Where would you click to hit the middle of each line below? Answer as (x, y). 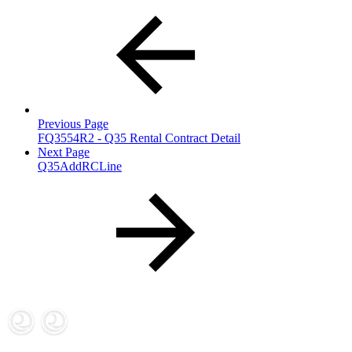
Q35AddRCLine (80, 167)
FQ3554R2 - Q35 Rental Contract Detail (139, 138)
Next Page (64, 152)
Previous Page (73, 124)
